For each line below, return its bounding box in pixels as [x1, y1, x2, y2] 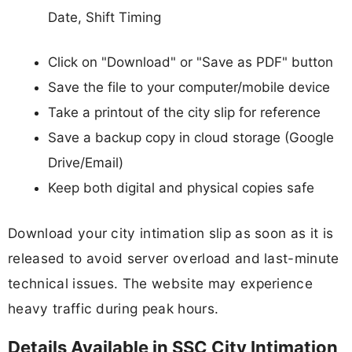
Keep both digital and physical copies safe [48, 180, 314, 196]
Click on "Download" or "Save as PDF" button [48, 54, 333, 71]
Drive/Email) [48, 155, 123, 171]
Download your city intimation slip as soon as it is [8, 224, 334, 241]
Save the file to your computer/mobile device [48, 79, 330, 96]
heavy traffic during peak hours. [8, 299, 219, 317]
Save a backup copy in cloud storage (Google [48, 130, 334, 146]
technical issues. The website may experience [8, 274, 313, 291]
